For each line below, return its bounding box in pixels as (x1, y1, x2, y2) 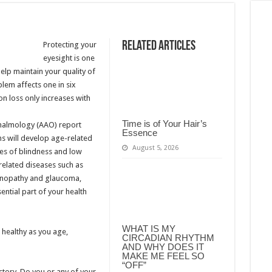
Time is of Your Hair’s (121, 118, 207, 129)
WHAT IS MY (121, 223, 175, 234)
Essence (121, 127, 157, 138)
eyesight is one (42, 53, 95, 63)
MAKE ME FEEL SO (121, 250, 205, 261)
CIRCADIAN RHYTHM (121, 232, 214, 243)
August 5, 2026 (132, 143, 178, 152)
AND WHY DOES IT (121, 241, 204, 252)
